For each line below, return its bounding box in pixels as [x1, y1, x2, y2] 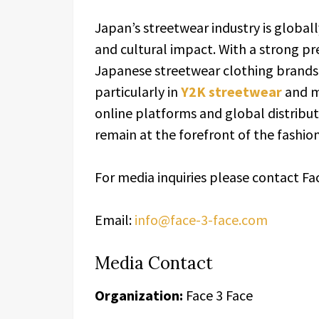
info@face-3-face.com [135, 211, 268, 229]
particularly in [95, 83, 181, 100]
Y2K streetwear [181, 83, 282, 100]
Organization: [95, 286, 183, 304]
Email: [95, 211, 135, 229]
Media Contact [95, 252, 213, 274]
